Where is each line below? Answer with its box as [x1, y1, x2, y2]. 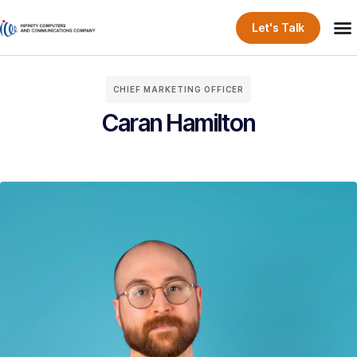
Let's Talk [251, 20, 304, 34]
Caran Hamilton [102, 108, 255, 137]
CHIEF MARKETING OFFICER [113, 84, 244, 94]
